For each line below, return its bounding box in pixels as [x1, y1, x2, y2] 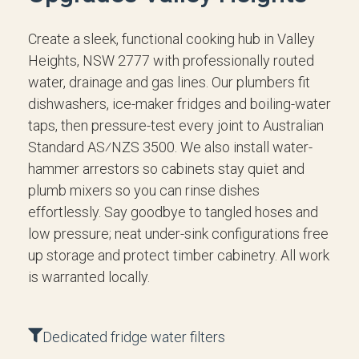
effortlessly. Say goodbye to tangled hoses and [28, 204, 318, 220]
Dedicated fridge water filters [42, 329, 225, 345]
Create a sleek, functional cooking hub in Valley [28, 30, 315, 47]
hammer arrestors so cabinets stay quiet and [28, 160, 305, 177]
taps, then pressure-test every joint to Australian [28, 117, 324, 134]
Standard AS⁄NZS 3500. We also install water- [28, 139, 313, 155]
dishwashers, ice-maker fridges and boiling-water [28, 95, 331, 112]
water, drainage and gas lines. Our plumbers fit [28, 74, 310, 91]
